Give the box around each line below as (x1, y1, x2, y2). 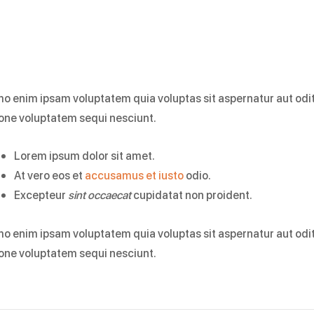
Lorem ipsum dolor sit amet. (14, 148, 155, 163)
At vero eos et (14, 168, 85, 183)
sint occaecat (68, 187, 131, 203)
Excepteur (14, 187, 68, 203)
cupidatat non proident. (131, 187, 252, 203)
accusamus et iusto (85, 168, 184, 183)
